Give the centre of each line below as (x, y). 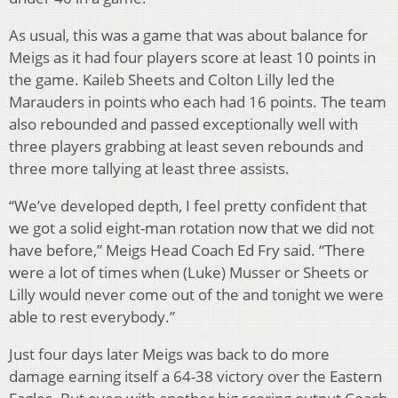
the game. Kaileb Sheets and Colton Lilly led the (172, 79)
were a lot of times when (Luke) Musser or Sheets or (189, 272)
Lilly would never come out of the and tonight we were (196, 294)
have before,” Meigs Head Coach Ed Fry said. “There (187, 250)
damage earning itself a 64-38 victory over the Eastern (195, 376)
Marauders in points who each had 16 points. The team (198, 101)
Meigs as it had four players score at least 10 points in (192, 57)
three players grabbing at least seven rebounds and (186, 146)
